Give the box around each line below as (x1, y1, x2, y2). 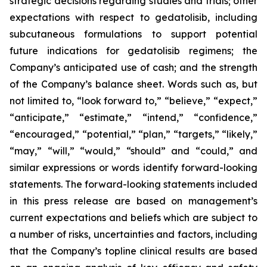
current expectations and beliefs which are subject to (10, 212, 257, 223)
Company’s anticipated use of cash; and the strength (10, 61, 257, 73)
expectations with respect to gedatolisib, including (10, 11, 257, 23)
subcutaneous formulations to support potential (10, 28, 257, 40)
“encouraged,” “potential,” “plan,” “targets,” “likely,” (10, 128, 257, 140)
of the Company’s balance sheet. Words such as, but (10, 78, 257, 90)
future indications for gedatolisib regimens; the (10, 45, 257, 57)
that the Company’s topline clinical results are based (10, 245, 257, 257)
